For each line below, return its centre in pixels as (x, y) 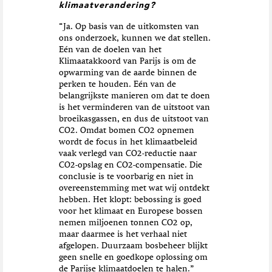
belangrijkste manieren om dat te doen (134, 96)
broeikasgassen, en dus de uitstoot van (134, 119)
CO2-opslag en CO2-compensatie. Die (130, 165)
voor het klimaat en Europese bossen (131, 212)
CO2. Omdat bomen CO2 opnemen (126, 131)
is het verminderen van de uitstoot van (134, 108)
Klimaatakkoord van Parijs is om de (127, 62)
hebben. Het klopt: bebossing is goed (130, 200)
